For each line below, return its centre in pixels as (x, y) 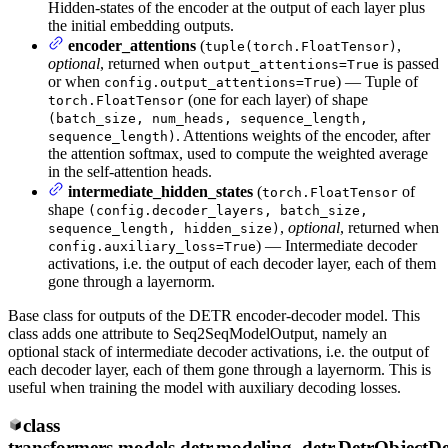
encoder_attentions (132, 45)
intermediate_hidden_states (160, 191)
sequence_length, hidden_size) (164, 228)
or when (76, 81)
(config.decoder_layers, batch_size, (228, 210)
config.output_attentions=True (220, 82)
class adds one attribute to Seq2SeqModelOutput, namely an (197, 333)
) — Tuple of (377, 81)
